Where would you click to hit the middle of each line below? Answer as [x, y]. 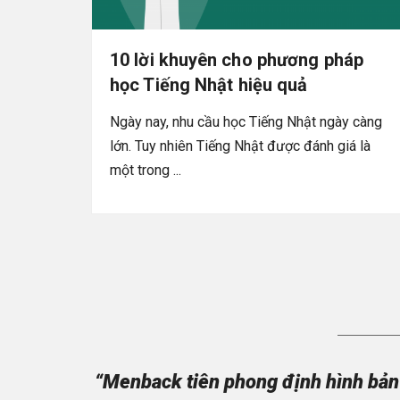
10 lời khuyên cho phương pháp [237, 59]
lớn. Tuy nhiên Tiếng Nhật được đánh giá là [240, 146]
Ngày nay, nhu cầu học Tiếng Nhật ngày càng [246, 121]
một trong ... [146, 170]
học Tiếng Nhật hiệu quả [209, 84]
